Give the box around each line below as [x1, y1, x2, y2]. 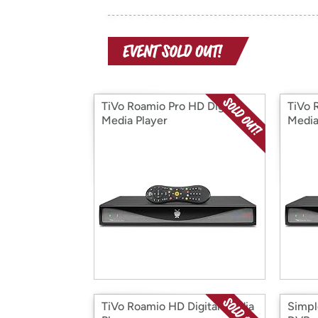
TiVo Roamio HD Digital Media [102, 300, 254, 313]
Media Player [102, 114, 168, 127]
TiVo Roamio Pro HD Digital [102, 99, 240, 113]
